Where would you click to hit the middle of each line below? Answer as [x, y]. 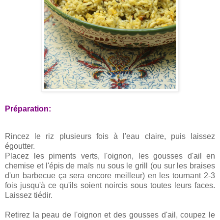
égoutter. [20, 146]
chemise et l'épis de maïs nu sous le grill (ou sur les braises [110, 165]
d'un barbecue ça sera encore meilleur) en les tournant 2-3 [110, 175]
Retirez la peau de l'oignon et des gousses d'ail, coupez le [110, 215]
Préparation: [28, 109]
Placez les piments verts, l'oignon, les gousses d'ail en [110, 156]
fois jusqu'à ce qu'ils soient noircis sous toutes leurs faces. [110, 185]
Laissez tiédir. [29, 195]
